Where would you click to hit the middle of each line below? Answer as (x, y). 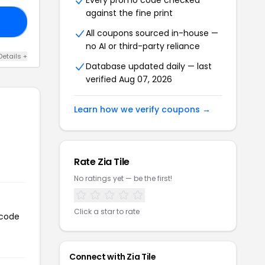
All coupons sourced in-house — (152, 33)
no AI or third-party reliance (143, 46)
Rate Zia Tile (102, 162)
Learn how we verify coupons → (142, 109)
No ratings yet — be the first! (123, 178)
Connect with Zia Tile (113, 257)
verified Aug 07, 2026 (129, 79)
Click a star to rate (107, 211)
